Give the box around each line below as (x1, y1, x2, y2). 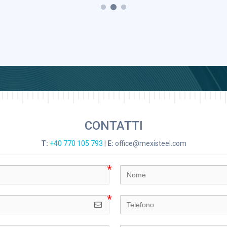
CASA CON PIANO (37, 88, 113, 98)
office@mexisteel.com (113, 139, 186, 148)
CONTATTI (84, 119, 143, 133)
